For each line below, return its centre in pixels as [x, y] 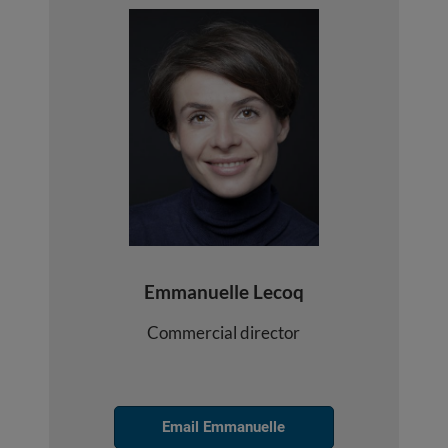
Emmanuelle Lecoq [223, 292]
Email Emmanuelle [224, 427]
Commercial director [224, 333]
